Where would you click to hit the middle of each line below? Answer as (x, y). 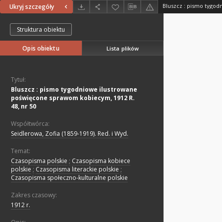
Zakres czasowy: (34, 195)
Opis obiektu (41, 49)
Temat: (21, 151)
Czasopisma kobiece (101, 161)
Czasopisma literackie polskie (77, 169)
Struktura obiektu (41, 30)
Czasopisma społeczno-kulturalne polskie (69, 178)
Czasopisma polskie (39, 161)
